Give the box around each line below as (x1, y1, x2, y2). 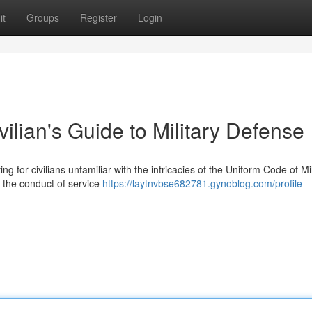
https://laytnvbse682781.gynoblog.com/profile (102, 176, 302, 190)
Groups (26, 10, 59, 24)
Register (80, 10, 117, 24)
